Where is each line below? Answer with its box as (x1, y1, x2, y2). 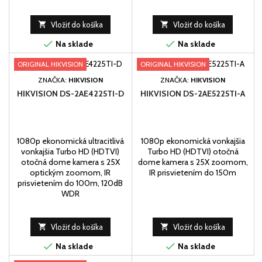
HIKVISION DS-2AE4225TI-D (16, 88, 124, 99)
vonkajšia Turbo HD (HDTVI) (21, 146, 120, 157)
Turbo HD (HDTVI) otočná (147, 146, 239, 157)
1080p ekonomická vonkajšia (140, 136, 245, 147)
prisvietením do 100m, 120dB (18, 178, 123, 189)
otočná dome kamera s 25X (20, 157, 120, 168)
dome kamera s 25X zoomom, (137, 157, 248, 168)
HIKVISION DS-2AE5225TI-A (140, 88, 246, 99)
